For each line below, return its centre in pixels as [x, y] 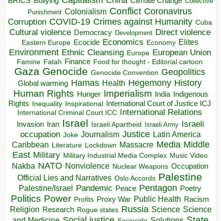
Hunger [89, 94]
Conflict [125, 11]
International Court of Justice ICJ [159, 103]
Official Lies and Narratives [64, 178]
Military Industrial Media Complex [115, 155]
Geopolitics [183, 72]
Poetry [190, 188]
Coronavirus [168, 11]
